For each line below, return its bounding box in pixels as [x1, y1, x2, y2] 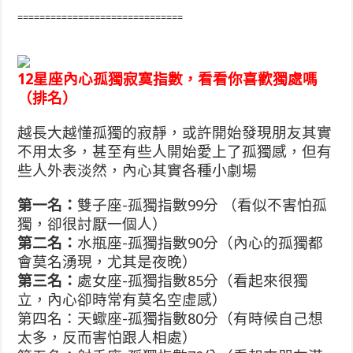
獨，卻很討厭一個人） [17, 216, 168, 232]
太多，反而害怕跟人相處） [17, 329, 198, 346]
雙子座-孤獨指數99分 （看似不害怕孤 [77, 197, 328, 214]
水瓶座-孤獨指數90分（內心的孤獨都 [77, 235, 324, 251]
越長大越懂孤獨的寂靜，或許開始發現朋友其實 [17, 124, 333, 141]
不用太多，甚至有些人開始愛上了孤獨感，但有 [17, 143, 333, 160]
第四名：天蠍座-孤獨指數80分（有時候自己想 [17, 310, 324, 327]
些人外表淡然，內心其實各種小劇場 [17, 162, 258, 179]
